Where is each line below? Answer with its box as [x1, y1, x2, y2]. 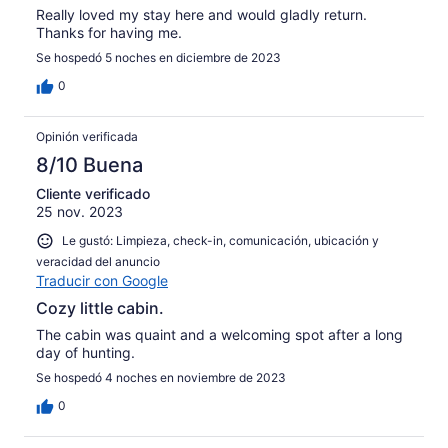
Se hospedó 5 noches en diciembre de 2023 [36, 50, 281, 66]
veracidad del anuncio [36, 253, 160, 269]
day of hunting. [36, 343, 135, 361]
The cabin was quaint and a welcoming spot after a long [36, 325, 403, 343]
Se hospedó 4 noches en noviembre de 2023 [36, 369, 286, 385]
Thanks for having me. [36, 24, 182, 42]
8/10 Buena [36, 153, 143, 178]
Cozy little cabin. [36, 297, 164, 318]
